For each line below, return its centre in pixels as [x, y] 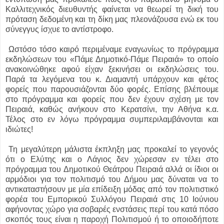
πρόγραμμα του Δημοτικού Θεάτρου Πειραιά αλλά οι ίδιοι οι [112, 169]
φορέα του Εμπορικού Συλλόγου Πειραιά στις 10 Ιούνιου [112, 199]
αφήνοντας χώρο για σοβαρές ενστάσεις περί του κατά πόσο [112, 209]
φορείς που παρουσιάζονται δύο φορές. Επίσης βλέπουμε [112, 89]
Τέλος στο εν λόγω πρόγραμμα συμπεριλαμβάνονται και [112, 119]
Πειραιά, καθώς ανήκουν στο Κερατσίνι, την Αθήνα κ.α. [112, 109]
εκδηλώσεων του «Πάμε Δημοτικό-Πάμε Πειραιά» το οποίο [112, 59]
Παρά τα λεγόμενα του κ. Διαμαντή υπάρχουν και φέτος [112, 79]
